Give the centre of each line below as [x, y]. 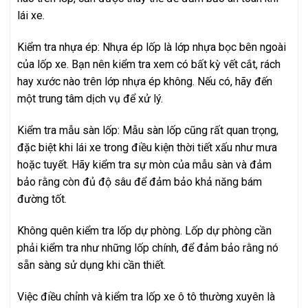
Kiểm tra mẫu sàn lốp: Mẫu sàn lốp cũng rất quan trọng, [148, 131]
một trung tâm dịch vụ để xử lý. [90, 99]
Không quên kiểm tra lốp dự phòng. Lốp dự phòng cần [144, 230]
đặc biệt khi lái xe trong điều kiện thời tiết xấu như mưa [147, 148]
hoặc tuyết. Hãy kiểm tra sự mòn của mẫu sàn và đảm [144, 165]
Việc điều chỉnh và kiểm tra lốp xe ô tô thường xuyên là [146, 296]
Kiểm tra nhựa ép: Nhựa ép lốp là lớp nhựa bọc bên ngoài [152, 47]
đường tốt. [42, 199]
